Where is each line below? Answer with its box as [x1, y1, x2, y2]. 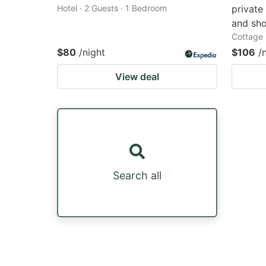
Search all [113, 169, 161, 182]
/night [79, 46, 105, 58]
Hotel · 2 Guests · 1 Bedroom [57, 3, 167, 13]
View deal [115, 71, 159, 83]
